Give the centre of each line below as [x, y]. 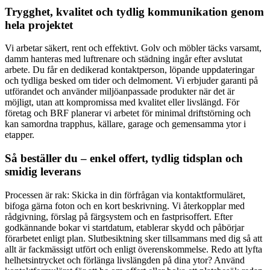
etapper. [20, 135]
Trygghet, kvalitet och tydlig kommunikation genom [134, 11]
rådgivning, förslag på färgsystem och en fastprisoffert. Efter [119, 216]
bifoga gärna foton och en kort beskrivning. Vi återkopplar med [125, 206]
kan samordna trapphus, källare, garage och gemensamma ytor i [125, 124]
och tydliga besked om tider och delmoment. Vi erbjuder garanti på [131, 81]
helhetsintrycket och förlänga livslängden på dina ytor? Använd [125, 260]
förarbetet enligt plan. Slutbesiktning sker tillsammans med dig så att [133, 238]
